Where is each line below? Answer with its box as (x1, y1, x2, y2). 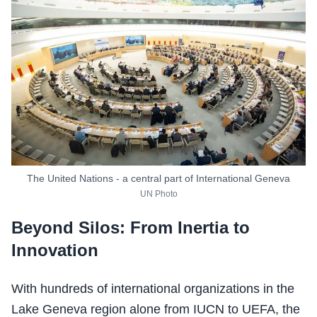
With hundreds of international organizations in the (11, 281, 294, 296)
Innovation (11, 240, 98, 260)
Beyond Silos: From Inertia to (11, 217, 250, 237)
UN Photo (139, 188, 178, 199)
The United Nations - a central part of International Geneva (27, 172, 290, 184)
